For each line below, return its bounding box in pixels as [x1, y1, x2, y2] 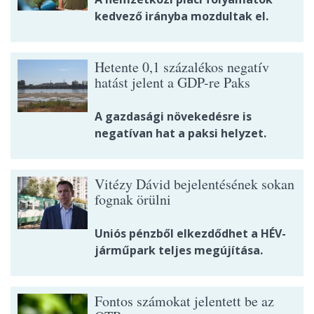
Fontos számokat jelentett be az [95, 292, 274, 311]
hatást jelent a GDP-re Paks [95, 73, 250, 93]
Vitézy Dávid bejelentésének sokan [95, 175, 294, 194]
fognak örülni [95, 190, 171, 210]
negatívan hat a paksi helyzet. [95, 125, 266, 142]
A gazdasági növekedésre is [95, 109, 252, 125]
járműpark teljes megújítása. [95, 243, 263, 259]
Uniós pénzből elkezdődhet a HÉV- [95, 226, 286, 242]
